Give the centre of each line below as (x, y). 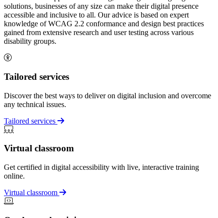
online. (14, 176)
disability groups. (30, 41)
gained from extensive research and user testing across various (99, 33)
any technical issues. (35, 104)
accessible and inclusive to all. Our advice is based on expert (96, 15)
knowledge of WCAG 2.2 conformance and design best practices (104, 24)
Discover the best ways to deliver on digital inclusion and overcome (108, 95)
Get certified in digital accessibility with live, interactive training (101, 167)
